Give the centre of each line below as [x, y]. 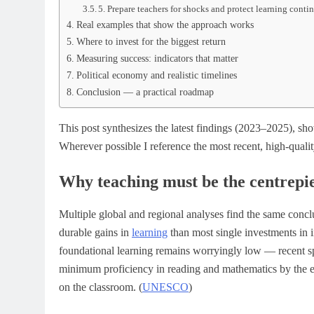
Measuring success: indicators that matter [157, 58]
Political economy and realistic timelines [156, 75]
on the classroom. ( [101, 287]
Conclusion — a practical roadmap [145, 92]
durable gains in [95, 232]
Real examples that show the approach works [165, 25]
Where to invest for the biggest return [151, 41]
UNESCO [165, 287]
